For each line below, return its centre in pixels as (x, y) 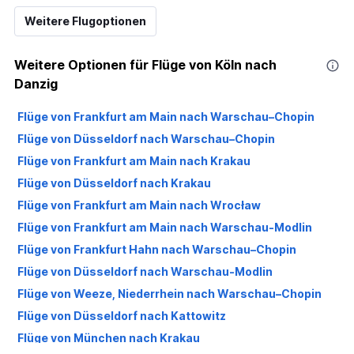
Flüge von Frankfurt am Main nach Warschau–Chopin (166, 117)
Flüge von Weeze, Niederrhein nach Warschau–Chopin (169, 294)
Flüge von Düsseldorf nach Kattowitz (122, 316)
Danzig (36, 84)
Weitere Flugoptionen (85, 21)
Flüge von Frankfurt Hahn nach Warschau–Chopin (157, 250)
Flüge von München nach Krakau (109, 338)
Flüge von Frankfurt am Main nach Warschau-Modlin (165, 228)
